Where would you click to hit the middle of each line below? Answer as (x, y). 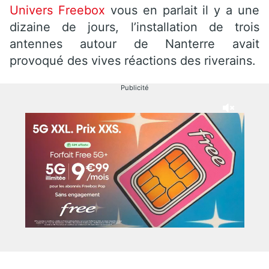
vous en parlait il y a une (182, 10)
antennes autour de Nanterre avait (134, 44)
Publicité (134, 87)
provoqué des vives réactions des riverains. (133, 60)
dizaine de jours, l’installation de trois (134, 27)
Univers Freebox (57, 10)
